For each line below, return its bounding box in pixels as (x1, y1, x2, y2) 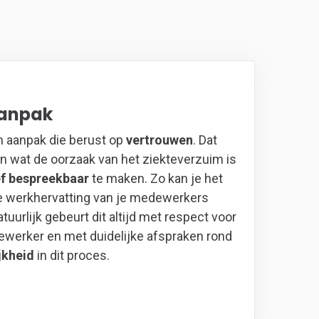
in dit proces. (36, 248, 110, 263)
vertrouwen (125, 132, 193, 148)
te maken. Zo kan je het (88, 171, 223, 187)
